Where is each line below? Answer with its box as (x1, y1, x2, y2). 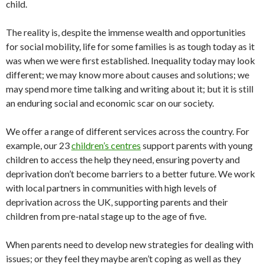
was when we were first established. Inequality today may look (6, 55, 255, 67)
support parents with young (141, 140, 253, 151)
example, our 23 (6, 140, 71, 151)
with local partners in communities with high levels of (6, 182, 217, 194)
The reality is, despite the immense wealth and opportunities (6, 27, 246, 38)
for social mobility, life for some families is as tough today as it (6, 41, 255, 52)
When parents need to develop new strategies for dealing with (6, 239, 253, 250)
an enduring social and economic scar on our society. (6, 97, 214, 109)
